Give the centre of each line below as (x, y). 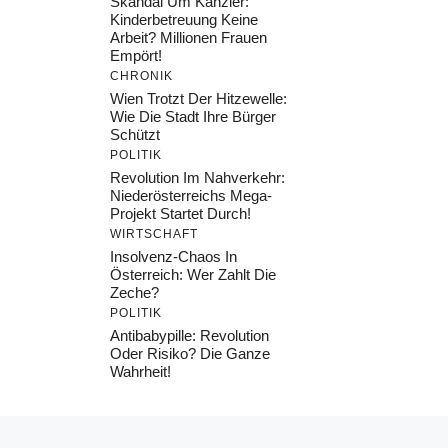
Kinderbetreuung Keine (184, 19)
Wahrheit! (140, 371)
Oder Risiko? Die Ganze (190, 353)
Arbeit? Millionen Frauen (188, 37)
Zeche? (134, 292)
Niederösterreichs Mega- (191, 195)
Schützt (135, 134)
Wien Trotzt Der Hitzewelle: (198, 98)
